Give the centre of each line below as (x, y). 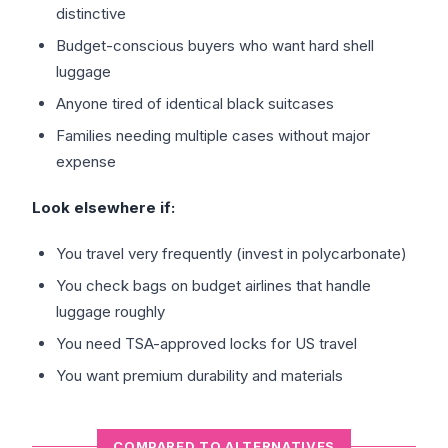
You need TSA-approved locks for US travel (206, 343)
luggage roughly (110, 311)
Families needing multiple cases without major (213, 135)
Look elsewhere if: (103, 207)
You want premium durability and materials (199, 375)
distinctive (91, 13)
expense (86, 161)
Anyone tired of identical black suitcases (195, 103)
